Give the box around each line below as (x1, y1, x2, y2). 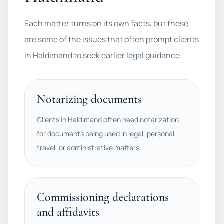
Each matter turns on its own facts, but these (24, 18, 188, 29)
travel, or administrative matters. (37, 143, 141, 152)
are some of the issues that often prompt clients (24, 34, 199, 45)
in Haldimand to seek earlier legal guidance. (24, 50, 182, 61)
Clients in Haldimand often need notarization (37, 115, 179, 124)
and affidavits (37, 205, 99, 219)
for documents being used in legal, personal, (37, 129, 176, 138)
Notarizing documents (37, 92, 142, 106)
